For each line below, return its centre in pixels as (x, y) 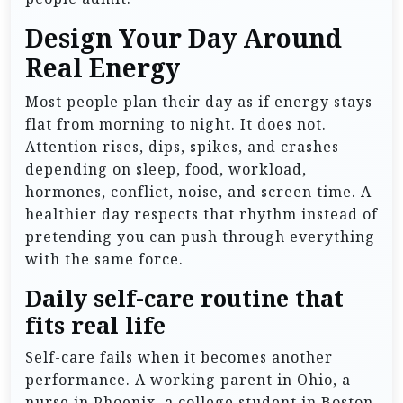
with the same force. (104, 259)
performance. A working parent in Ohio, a (188, 379)
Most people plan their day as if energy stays (199, 101)
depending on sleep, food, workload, (166, 169)
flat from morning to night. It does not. (176, 124)
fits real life (95, 325)
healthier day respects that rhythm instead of (201, 214)
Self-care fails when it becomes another (179, 357)
